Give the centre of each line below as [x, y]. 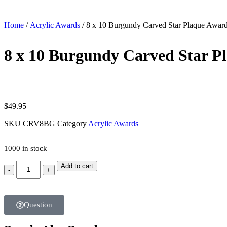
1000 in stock [26, 149]
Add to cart [77, 166]
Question [38, 204]
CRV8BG [40, 123]
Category [72, 123]
